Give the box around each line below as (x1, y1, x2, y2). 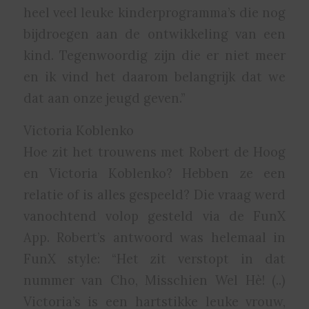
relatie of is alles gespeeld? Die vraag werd (23, 186, 286, 203)
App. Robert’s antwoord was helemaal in (23, 229, 286, 246)
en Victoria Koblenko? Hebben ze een (23, 165, 286, 182)
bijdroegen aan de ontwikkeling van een (23, 26, 286, 43)
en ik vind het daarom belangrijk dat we (23, 68, 286, 86)
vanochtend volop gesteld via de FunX (23, 208, 286, 225)
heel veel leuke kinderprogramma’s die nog (23, 4, 286, 21)
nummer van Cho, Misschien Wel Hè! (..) (23, 272, 286, 289)
